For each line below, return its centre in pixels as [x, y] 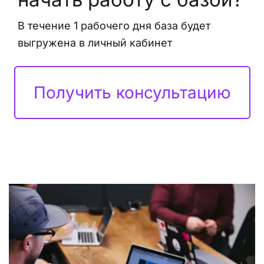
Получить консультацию [132, 92]
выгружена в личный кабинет [95, 42]
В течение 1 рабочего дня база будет [114, 25]
